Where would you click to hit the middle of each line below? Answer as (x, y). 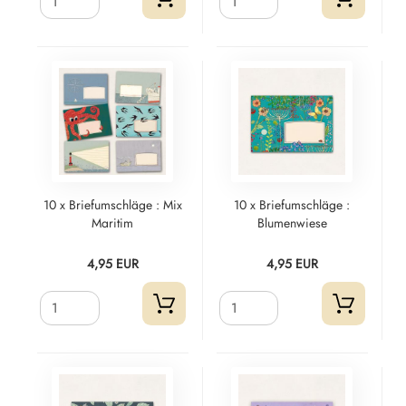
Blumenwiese (292, 223)
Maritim (113, 223)
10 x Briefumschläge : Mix (112, 205)
